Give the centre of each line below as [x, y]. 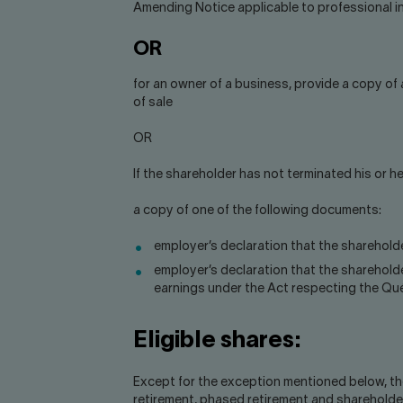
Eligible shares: [217, 341]
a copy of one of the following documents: [257, 211]
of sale [152, 103]
